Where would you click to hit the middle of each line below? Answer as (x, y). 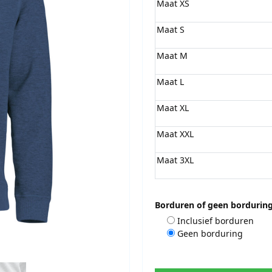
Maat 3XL (175, 160)
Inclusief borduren (216, 220)
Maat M (172, 55)
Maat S (170, 29)
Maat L (170, 81)
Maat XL (172, 107)
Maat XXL (175, 134)
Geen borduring (210, 233)
